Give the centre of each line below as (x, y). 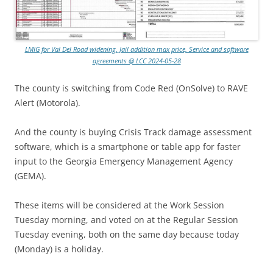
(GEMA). (30, 176)
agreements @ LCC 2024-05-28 (136, 61)
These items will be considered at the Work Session (119, 205)
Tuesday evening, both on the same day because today (127, 235)
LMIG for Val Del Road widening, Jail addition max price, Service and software (136, 49)
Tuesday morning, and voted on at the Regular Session (126, 220)
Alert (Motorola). (48, 103)
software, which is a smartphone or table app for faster (128, 147)
